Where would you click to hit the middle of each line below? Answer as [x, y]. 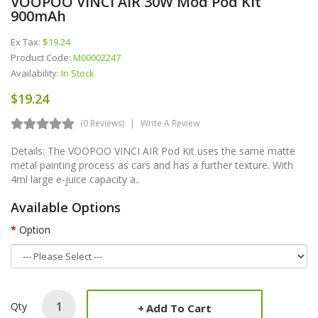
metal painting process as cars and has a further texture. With [152, 165]
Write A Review [170, 123]
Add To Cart [179, 308]
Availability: [36, 73]
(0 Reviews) [102, 123]
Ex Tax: [27, 42]
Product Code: [42, 57]
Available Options [66, 207]
